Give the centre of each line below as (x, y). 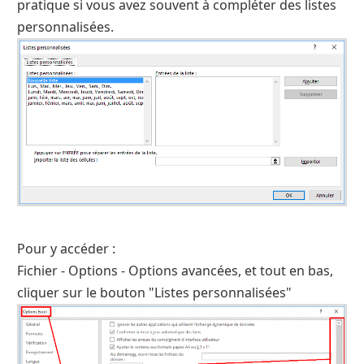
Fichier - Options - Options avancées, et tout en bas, (175, 271)
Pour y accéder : (66, 249)
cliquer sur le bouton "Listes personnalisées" (154, 293)
